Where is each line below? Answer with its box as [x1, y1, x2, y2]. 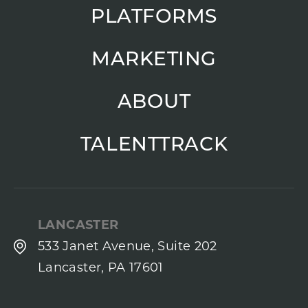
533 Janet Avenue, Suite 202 [38, 241, 217, 254]
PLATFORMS [90, 8, 218, 28]
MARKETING [91, 51, 217, 71]
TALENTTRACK [80, 136, 228, 156]
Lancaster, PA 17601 [38, 262, 164, 276]
